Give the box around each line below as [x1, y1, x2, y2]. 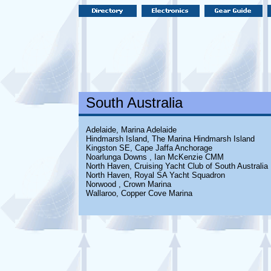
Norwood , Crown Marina [85, 180, 171, 189]
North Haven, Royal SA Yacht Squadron [85, 171, 225, 180]
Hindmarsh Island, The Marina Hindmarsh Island [85, 134, 255, 143]
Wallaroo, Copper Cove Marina [85, 189, 192, 198]
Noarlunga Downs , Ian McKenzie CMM [85, 152, 224, 162]
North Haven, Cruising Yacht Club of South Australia [85, 162, 268, 171]
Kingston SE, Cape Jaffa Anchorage [85, 143, 212, 152]
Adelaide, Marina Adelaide [85, 125, 177, 134]
